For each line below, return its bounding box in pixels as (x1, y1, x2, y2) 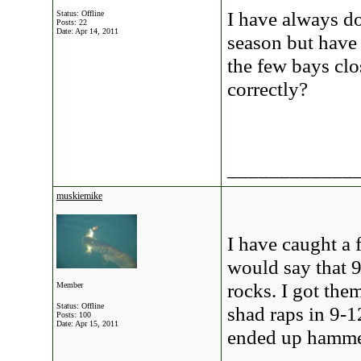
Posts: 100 (56, 310, 91, 319)
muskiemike (56, 190, 102, 201)
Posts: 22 (56, 18, 87, 27)
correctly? (227, 77, 308, 100)
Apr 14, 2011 (75, 27, 118, 35)
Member (56, 280, 83, 289)
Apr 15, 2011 (75, 319, 118, 328)
